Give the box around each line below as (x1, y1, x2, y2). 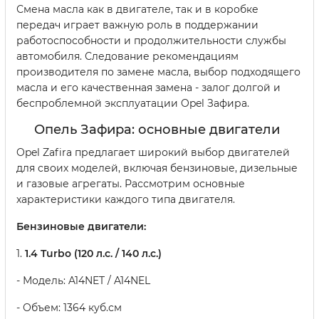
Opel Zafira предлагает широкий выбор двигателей (16, 146, 290, 159)
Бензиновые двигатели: (16, 220, 146, 234)
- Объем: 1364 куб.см (16, 301, 122, 315)
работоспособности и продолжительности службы (16, 34, 286, 48)
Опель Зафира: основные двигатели (34, 122, 280, 138)
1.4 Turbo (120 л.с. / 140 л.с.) (25, 247, 162, 261)
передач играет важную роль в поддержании (16, 19, 258, 32)
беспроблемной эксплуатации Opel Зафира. (16, 97, 249, 110)
